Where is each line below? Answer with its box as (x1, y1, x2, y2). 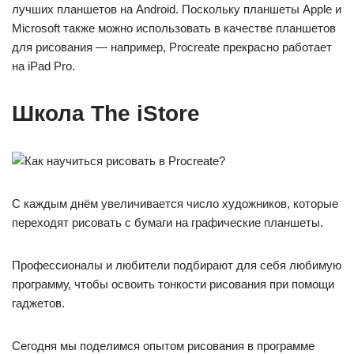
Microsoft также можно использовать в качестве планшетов (12, 21, 336, 35)
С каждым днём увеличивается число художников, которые (12, 197, 338, 210)
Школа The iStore (12, 101, 200, 126)
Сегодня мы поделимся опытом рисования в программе (12, 339, 314, 352)
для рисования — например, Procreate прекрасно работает (12, 40, 332, 54)
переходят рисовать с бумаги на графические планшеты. (12, 216, 323, 229)
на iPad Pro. (12, 59, 75, 73)
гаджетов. (12, 296, 65, 310)
